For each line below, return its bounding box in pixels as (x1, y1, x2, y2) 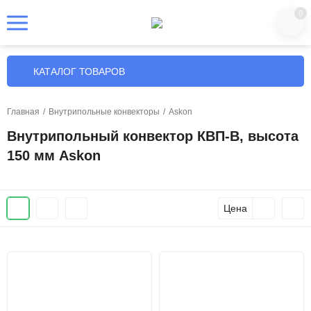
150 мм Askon (7, 148, 101, 163)
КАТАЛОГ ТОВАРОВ (33, 65, 125, 77)
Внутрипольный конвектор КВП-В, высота (7, 128, 299, 144)
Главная (7, 107, 40, 117)
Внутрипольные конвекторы (49, 107, 160, 117)
